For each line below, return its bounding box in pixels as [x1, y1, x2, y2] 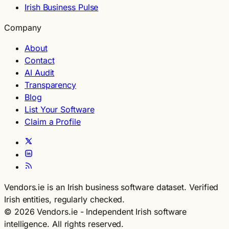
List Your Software [25, 104, 95, 114]
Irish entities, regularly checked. [4, 194, 125, 204]
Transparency [25, 79, 77, 90]
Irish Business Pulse [25, 2, 99, 12]
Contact [25, 55, 55, 65]
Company [4, 22, 41, 33]
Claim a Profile [25, 116, 81, 127]
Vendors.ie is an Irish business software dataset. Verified [4, 181, 219, 192]
